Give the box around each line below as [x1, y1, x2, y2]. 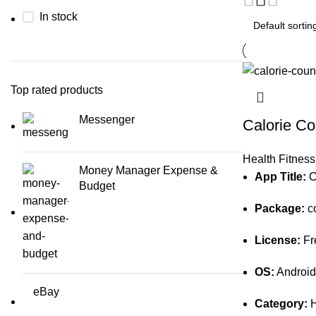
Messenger [79, 114, 135, 126]
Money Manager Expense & [79, 164, 218, 176]
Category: [254, 298, 308, 310]
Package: [254, 202, 305, 215]
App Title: [254, 171, 306, 183]
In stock [39, 11, 78, 23]
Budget [79, 180, 115, 192]
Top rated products [11, 84, 103, 96]
